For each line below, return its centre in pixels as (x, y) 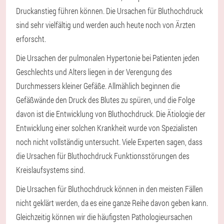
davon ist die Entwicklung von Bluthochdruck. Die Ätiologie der (111, 114)
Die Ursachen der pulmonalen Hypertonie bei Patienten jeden (108, 58)
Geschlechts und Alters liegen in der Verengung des (94, 72)
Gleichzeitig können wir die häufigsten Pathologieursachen (104, 217)
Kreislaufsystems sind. (50, 170)
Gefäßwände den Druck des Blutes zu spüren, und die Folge (105, 100)
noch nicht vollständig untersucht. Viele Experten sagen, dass (109, 142)
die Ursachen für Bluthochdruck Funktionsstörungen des (103, 156)
